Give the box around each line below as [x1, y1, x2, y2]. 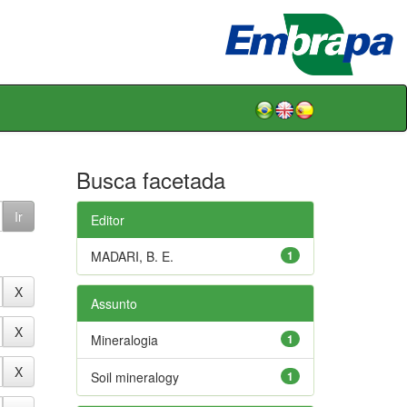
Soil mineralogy [90, 367, 179, 386]
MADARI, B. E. [90, 246, 174, 265]
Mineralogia [90, 330, 158, 349]
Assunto [90, 293, 137, 313]
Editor [90, 210, 124, 229]
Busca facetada [75, 163, 225, 195]
